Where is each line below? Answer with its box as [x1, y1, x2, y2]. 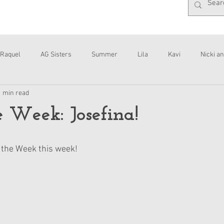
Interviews [8, 90, 39, 99]
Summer [91, 50, 117, 59]
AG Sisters [40, 50, 71, 59]
